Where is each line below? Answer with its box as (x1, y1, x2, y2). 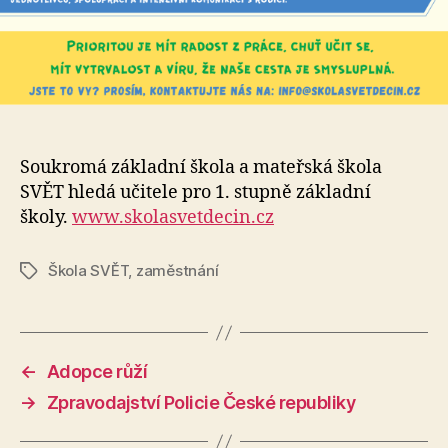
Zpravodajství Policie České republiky (46, 392, 356, 414)
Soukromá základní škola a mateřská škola (20, 156, 382, 180)
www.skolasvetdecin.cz (72, 206, 274, 230)
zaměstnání (135, 261, 219, 281)
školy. (20, 206, 72, 230)
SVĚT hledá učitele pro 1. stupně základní (20, 181, 371, 205)
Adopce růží (46, 361, 148, 383)
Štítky (19, 262, 61, 282)
